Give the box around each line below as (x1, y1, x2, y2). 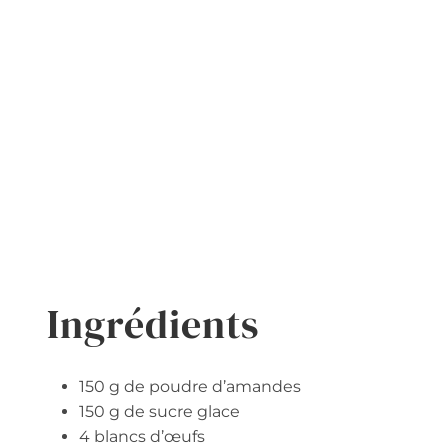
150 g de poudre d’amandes (79, 376, 301, 396)
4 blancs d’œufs (79, 426, 205, 446)
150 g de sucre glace (79, 401, 240, 421)
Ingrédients (47, 296, 259, 351)
